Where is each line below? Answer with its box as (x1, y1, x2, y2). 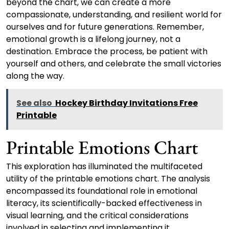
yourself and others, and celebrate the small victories (6, 58, 221, 70)
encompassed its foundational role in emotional (6, 185, 197, 197)
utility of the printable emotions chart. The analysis (6, 173, 210, 185)
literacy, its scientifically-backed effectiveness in (6, 197, 202, 210)
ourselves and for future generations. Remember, (6, 21, 204, 33)
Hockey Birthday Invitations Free (55, 97, 198, 109)
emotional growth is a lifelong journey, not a (6, 33, 180, 45)
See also (16, 97, 52, 109)
